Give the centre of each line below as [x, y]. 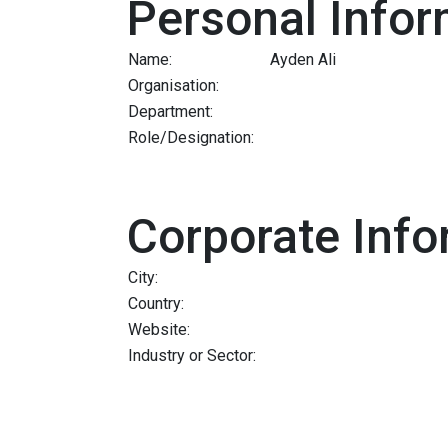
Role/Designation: [191, 137]
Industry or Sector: [192, 355]
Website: [159, 329]
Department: [170, 111]
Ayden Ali [303, 59]
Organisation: [173, 85]
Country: [156, 303]
